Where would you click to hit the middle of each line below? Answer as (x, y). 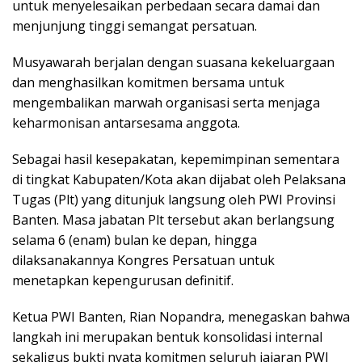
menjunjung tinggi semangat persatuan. (135, 25)
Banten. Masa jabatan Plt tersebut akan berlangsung (173, 219)
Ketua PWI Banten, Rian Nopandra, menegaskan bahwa (181, 316)
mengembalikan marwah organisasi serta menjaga (166, 102)
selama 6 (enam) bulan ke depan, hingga (135, 240)
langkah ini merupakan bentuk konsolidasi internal (167, 337)
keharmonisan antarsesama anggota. (126, 122)
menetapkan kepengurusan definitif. (123, 280)
